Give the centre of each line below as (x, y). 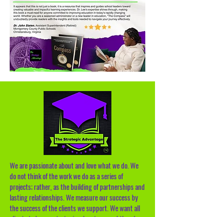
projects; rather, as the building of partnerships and (77, 186)
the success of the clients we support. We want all (75, 208)
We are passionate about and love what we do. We (74, 165)
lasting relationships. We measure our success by (74, 197)
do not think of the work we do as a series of (66, 176)
